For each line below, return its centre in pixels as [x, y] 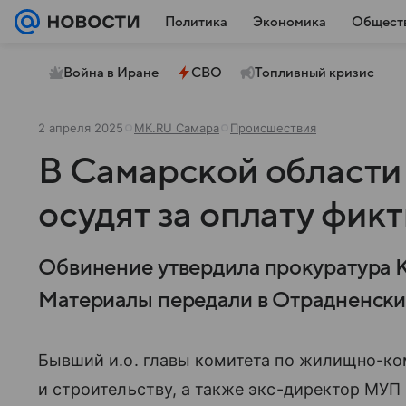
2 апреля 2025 [81, 128]
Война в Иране [111, 72]
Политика [196, 22]
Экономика [290, 22]
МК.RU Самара [177, 128]
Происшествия [273, 128]
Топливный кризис [314, 72]
